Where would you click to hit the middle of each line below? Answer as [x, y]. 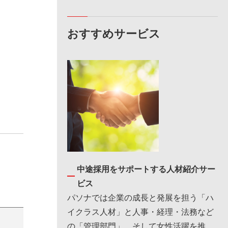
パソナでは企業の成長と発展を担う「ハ [140, 197]
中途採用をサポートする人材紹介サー [146, 169]
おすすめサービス [114, 33]
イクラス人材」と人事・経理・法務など [140, 211]
